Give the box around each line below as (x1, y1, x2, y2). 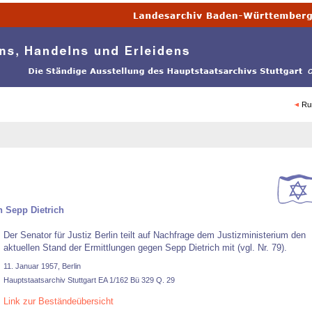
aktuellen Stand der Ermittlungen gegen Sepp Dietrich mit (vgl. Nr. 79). (3, 242, 287, 253)
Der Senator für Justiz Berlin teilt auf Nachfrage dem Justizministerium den (3, 230, 306, 240)
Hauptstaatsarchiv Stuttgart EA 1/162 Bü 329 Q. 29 (3, 276, 175, 284)
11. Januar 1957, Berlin (3, 262, 81, 270)
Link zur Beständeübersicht (3, 296, 114, 306)
